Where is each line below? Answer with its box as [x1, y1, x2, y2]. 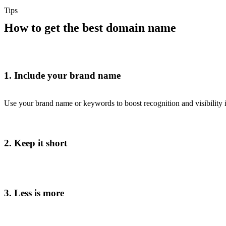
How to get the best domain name [4, 21, 176, 34]
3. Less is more [4, 188, 64, 199]
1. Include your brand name [4, 70, 121, 81]
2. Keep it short [4, 137, 67, 148]
